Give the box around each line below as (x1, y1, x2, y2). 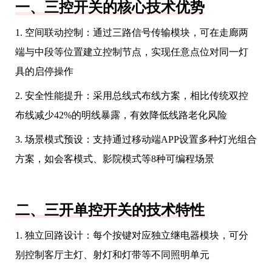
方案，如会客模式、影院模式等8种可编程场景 (15, 154, 214, 164)
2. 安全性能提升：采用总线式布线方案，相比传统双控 (15, 90, 248, 101)
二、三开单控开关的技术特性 (15, 202, 205, 218)
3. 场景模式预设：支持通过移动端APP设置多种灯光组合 (15, 134, 257, 144)
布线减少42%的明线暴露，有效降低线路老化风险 (15, 110, 227, 120)
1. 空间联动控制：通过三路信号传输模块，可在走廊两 (15, 27, 248, 38)
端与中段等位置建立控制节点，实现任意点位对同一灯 (15, 47, 248, 57)
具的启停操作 (15, 66, 73, 76)
